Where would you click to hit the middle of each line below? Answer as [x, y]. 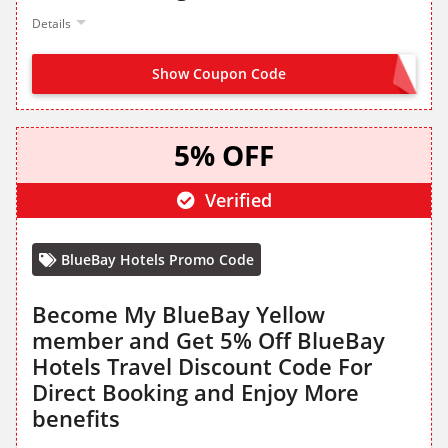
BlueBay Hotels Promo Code [157, 260]
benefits [76, 418]
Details [51, 24]
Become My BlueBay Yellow [178, 314]
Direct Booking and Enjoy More [195, 392]
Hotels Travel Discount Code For [202, 366]
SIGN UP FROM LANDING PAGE [304, 75]
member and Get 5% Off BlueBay [208, 340]
